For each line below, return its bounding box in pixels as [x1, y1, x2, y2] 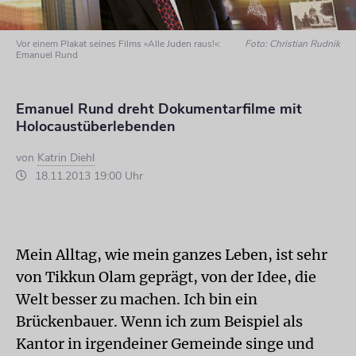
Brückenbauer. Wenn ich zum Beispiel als [16, 312, 303, 331]
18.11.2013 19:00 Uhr [32, 168, 143, 184]
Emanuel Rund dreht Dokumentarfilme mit [16, 99, 302, 118]
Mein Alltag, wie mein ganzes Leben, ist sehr [16, 246, 327, 264]
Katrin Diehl [37, 150, 95, 165]
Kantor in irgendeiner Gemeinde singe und [16, 335, 314, 353]
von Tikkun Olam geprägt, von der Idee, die [16, 268, 316, 286]
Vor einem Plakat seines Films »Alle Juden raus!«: [16, 37, 221, 50]
